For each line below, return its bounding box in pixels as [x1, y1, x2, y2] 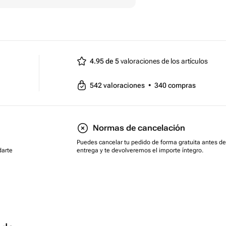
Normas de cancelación [93, 123, 185, 133]
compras [168, 81, 196, 89]
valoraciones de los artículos [119, 57, 208, 65]
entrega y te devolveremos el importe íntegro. [77, 147, 203, 154]
